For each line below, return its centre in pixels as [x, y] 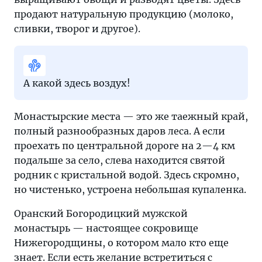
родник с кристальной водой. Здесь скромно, [127, 175]
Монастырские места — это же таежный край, [131, 116]
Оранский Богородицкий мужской [101, 213]
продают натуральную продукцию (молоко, [124, 14]
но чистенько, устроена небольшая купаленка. [130, 189]
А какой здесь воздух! [77, 83]
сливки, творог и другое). [77, 29]
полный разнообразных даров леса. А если [120, 131]
